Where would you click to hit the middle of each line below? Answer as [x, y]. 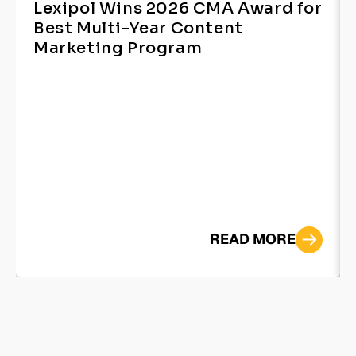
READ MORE [252, 239]
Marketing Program [118, 48]
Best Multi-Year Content [138, 29]
